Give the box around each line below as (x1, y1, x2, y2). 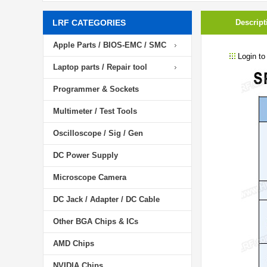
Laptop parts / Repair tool (53, 63, 147, 72)
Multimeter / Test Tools (53, 107, 137, 116)
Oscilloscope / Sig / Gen (53, 129, 143, 138)
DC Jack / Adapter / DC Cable (53, 195, 160, 204)
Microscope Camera (53, 173, 126, 182)
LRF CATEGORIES (52, 18, 126, 27)
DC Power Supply (53, 151, 118, 160)
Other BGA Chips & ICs (53, 217, 138, 226)
